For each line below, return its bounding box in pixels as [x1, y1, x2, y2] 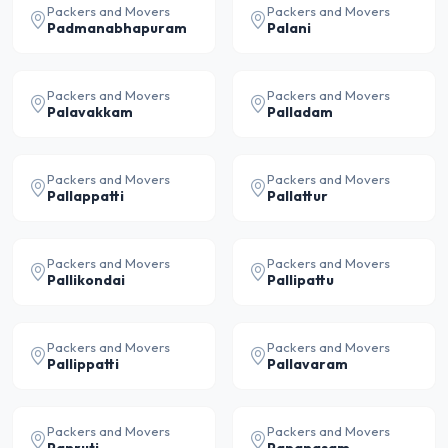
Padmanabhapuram [47, 19, 187, 37]
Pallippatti [47, 355, 119, 373]
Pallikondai [47, 271, 125, 289]
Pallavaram [267, 355, 348, 373]
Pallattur [267, 187, 328, 205]
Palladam [267, 103, 333, 121]
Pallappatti [47, 187, 124, 205]
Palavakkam [47, 103, 133, 121]
